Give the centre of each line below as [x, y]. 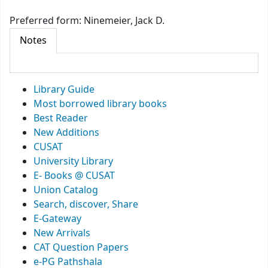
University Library [73, 162]
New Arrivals [62, 234]
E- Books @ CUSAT [74, 176]
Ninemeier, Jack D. [124, 21]
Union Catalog [66, 191]
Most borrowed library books [100, 104]
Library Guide [64, 90]
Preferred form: [47, 21]
